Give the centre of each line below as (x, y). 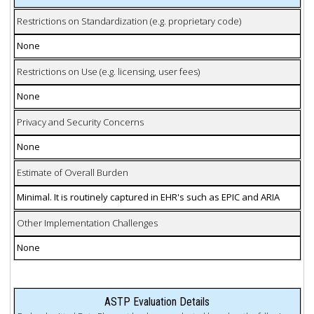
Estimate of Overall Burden (72, 173)
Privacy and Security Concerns (80, 122)
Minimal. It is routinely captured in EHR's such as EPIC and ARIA (148, 197)
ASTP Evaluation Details (157, 302)
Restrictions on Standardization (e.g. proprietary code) (129, 21)
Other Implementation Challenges (87, 223)
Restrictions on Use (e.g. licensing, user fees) (108, 72)
